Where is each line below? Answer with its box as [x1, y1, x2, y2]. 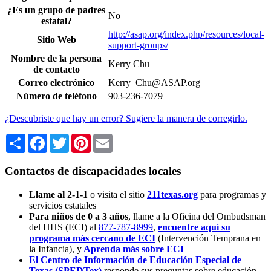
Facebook [47, 133, 85, 144]
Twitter [69, 133, 96, 144]
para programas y [200, 189, 266, 200]
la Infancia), [29, 243, 74, 254]
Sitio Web [36, 34, 76, 45]
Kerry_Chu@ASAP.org [108, 77, 200, 88]
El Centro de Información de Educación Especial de [29, 254, 241, 265]
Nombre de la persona [11, 53, 102, 64]
